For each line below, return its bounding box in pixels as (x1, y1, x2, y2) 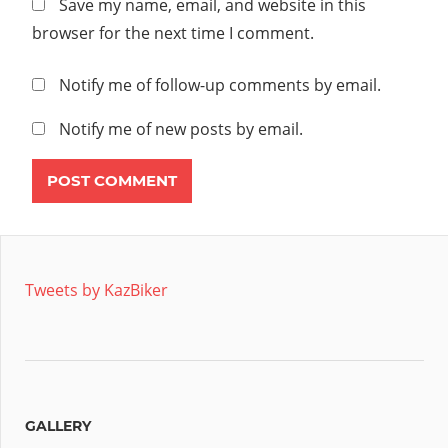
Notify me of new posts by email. (59, 117, 303, 140)
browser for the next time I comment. (32, 21, 314, 44)
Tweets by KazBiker (25, 278, 168, 301)
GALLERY (25, 416, 91, 435)
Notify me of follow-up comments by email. (59, 73, 381, 96)
